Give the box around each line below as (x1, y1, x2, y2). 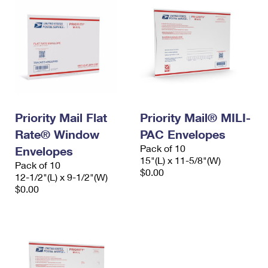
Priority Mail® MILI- (140, 110, 251, 124)
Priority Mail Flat (15, 110, 107, 124)
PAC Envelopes (140, 127, 226, 141)
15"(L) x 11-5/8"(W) (140, 154, 221, 166)
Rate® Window (15, 127, 99, 141)
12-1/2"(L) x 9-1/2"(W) (15, 171, 108, 182)
